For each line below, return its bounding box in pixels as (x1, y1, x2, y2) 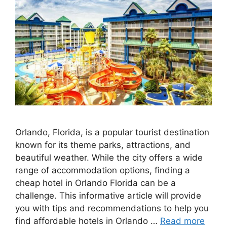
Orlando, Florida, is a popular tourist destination (15, 127, 209, 138)
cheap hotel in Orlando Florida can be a (15, 178, 176, 188)
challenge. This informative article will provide (15, 191, 201, 201)
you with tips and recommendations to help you (15, 203, 209, 214)
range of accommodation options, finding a (15, 165, 190, 176)
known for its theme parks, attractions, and (15, 140, 191, 150)
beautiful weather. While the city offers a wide (15, 153, 203, 163)
